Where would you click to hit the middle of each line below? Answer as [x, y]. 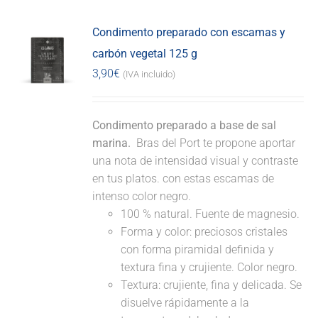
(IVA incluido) [149, 75]
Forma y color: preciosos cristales [204, 232]
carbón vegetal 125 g [145, 54]
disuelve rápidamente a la [185, 303]
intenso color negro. [142, 197]
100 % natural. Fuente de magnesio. [210, 214]
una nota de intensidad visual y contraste [196, 161]
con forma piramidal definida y [198, 250]
